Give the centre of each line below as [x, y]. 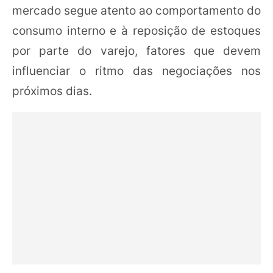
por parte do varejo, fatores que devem [136, 51]
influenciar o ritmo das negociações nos [136, 71]
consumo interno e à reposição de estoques [136, 31]
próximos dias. [52, 91]
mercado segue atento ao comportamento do [136, 11]
